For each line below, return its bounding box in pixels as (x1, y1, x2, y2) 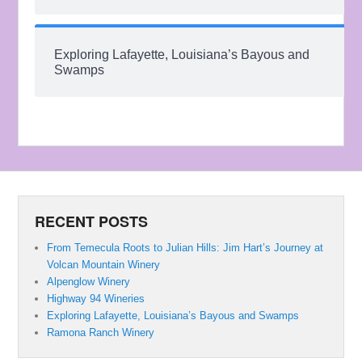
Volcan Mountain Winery (47, 259, 161, 271)
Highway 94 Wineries (47, 293, 145, 305)
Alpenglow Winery (47, 276, 131, 288)
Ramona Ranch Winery (47, 326, 155, 339)
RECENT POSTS (35, 211, 149, 233)
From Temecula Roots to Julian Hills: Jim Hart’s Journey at (47, 242, 324, 255)
